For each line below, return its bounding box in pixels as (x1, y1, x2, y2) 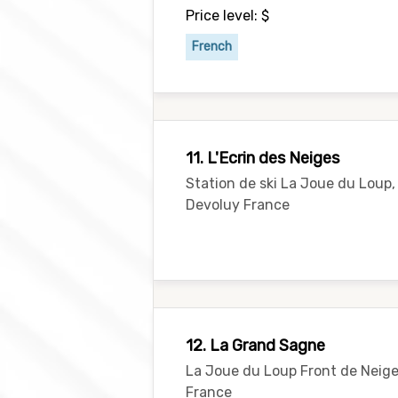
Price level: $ (186, 7, 269, 24)
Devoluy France (186, 196, 290, 213)
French (192, 39, 232, 54)
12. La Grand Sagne (186, 336, 325, 355)
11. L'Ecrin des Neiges (186, 148, 339, 168)
